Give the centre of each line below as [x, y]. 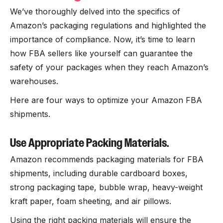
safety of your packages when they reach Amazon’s [109, 67]
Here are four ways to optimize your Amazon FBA [106, 100]
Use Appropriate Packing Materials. [89, 143]
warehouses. [34, 81]
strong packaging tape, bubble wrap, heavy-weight [106, 187]
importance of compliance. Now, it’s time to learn [103, 39]
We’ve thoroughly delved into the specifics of [95, 11]
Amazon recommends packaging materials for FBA [107, 159]
